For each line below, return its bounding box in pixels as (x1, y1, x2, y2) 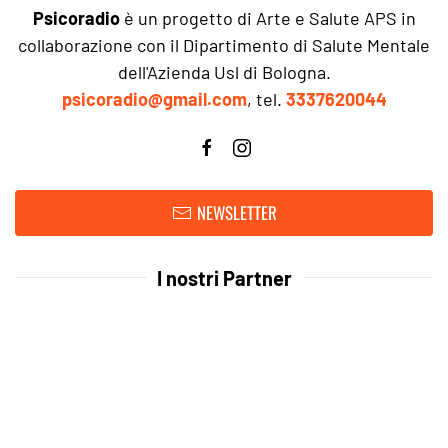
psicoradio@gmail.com (61, 87, 247, 110)
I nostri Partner (156, 265, 292, 290)
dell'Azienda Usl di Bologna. (117, 60, 331, 83)
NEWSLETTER (196, 199, 277, 225)
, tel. (246, 87, 286, 110)
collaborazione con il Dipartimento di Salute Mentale (18, 33, 430, 56)
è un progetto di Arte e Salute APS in (119, 6, 416, 29)
